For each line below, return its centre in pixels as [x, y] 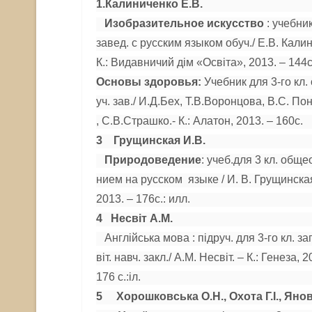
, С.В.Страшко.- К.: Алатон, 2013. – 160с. [200, 121]
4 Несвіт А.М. [134, 218]
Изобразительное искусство [184, 23]
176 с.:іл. [118, 277]
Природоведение [153, 160]
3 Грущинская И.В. [151, 140]
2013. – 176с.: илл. [143, 199]
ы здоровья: [166, 82]
